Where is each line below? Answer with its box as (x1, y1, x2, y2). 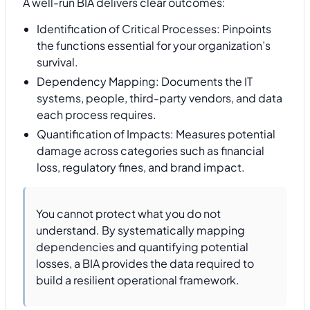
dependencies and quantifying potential (36, 239, 248, 254)
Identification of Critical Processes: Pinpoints (37, 21, 271, 37)
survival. (37, 55, 78, 70)
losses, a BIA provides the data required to (36, 255, 254, 271)
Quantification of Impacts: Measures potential (37, 127, 275, 142)
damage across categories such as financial (37, 143, 264, 158)
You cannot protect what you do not (36, 206, 221, 221)
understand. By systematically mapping (36, 222, 245, 237)
